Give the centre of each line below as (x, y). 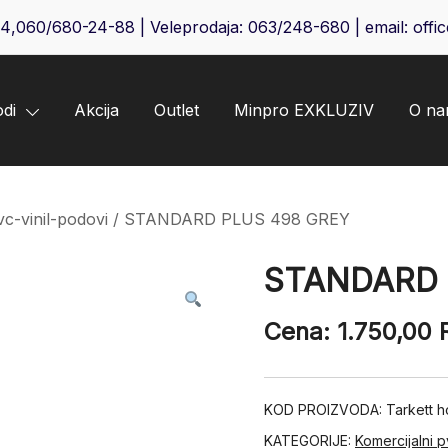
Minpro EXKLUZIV (304, 110)
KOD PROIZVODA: (325, 410)
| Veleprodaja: (191, 27)
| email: (381, 27)
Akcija (96, 110)
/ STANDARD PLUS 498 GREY (229, 219)
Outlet (176, 110)
